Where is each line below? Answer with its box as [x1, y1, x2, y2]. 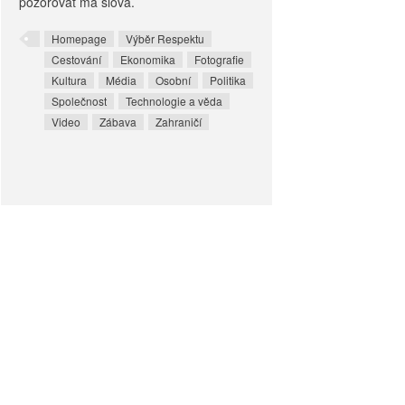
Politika [210, 72, 247, 88]
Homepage [52, 31, 108, 46]
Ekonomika [120, 52, 176, 67]
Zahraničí [155, 114, 202, 129]
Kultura [52, 72, 88, 88]
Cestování [52, 52, 102, 67]
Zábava [99, 114, 137, 129]
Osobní [155, 72, 192, 88]
